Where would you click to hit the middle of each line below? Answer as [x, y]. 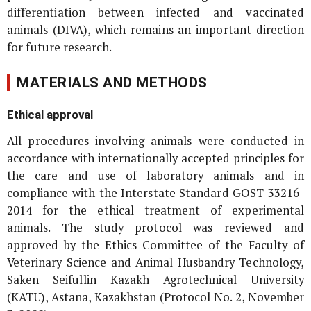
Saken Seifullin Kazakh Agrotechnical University [155, 279]
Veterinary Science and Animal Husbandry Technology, [155, 262]
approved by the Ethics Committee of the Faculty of [155, 245]
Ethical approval [50, 114]
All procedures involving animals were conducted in [155, 141]
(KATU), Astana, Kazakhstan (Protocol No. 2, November [155, 297]
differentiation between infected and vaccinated [155, 12]
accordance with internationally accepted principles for [155, 158]
